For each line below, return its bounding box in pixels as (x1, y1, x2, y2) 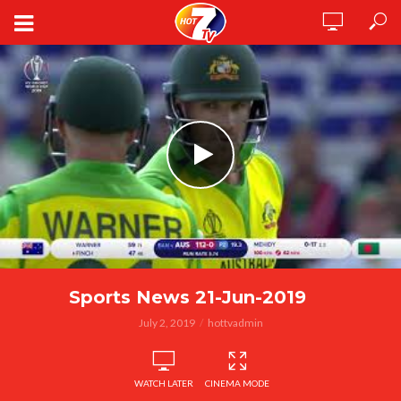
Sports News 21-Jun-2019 (68, 286, 306, 308)
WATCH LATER (134, 378, 193, 388)
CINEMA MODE (205, 378, 269, 388)
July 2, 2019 (138, 316, 195, 329)
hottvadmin (207, 316, 263, 329)
